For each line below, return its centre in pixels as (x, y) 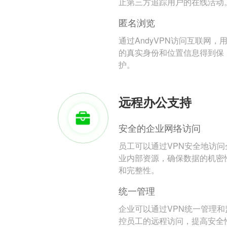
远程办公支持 (155, 102)
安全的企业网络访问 (160, 128)
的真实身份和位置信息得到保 (171, 53)
